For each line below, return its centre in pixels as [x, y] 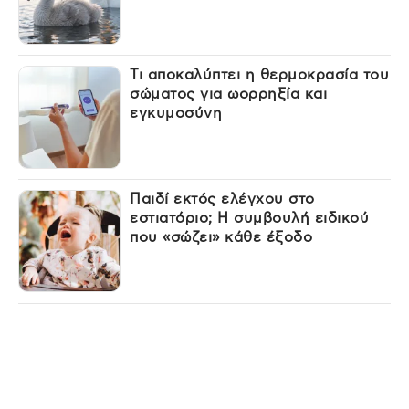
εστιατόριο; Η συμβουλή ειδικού [250, 219]
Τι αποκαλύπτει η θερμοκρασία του [260, 75]
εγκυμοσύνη [176, 114]
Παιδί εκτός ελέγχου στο [222, 199]
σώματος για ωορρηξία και [229, 94]
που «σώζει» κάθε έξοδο [221, 238]
